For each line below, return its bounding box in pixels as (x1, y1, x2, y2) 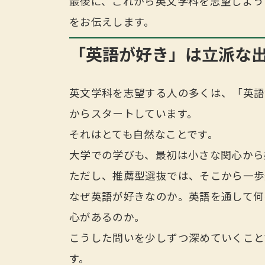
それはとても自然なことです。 (69, 128, 218, 141)
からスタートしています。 (69, 107, 198, 120)
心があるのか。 (69, 211, 146, 224)
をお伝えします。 (69, 15, 155, 28)
